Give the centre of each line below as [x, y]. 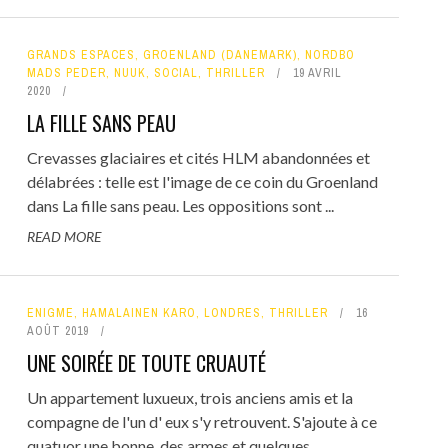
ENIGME [50, 313]
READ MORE [63, 236]
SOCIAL [175, 73]
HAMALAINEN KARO [138, 313]
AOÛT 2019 [57, 331]
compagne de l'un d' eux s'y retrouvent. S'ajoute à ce [201, 421]
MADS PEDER [66, 73]
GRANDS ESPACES [80, 55]
